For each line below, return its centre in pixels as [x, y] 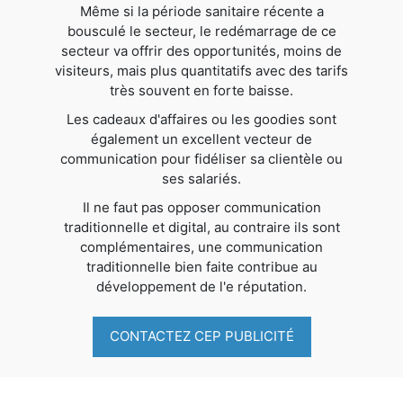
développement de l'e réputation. [201, 286]
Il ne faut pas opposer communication [201, 207]
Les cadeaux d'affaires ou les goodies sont [201, 119]
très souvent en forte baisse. [201, 90]
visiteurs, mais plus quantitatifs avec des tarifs [201, 70]
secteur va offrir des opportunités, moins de [201, 50]
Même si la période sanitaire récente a [201, 11]
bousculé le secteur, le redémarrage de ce [201, 31]
